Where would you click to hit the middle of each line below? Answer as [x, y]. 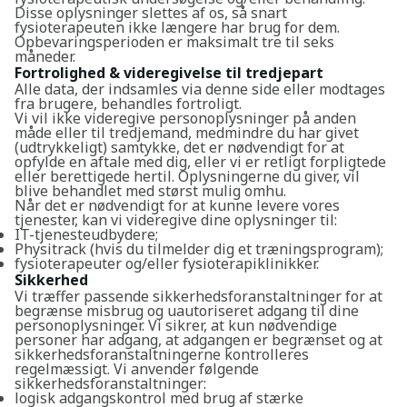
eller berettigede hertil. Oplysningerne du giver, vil [187, 176]
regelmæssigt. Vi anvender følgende [137, 369]
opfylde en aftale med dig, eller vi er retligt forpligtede [200, 162]
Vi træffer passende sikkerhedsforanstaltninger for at [199, 296]
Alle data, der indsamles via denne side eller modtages [200, 89]
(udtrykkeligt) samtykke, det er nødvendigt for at [179, 147]
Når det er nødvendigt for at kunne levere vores [177, 205]
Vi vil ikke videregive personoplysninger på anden [185, 118]
